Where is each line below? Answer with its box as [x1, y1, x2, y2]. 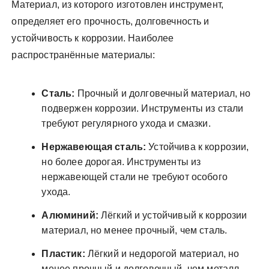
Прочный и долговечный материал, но [74, 88, 251, 98]
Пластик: [41, 249, 85, 259]
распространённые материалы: [11, 50, 156, 60]
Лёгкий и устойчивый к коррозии [98, 210, 247, 220]
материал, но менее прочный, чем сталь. [41, 225, 228, 235]
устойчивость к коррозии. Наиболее [11, 33, 174, 43]
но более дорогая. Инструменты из [41, 157, 201, 167]
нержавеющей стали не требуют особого [41, 172, 228, 182]
